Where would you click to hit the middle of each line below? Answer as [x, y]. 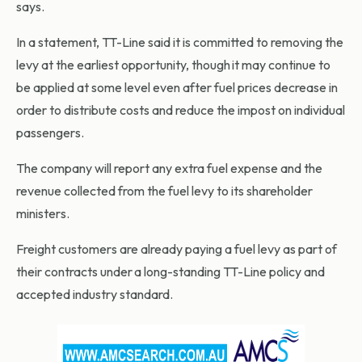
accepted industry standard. [95, 295]
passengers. [50, 133]
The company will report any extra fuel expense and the [169, 168]
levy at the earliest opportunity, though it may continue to [173, 65]
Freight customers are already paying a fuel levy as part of [177, 249]
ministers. [43, 214]
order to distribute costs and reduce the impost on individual [181, 110]
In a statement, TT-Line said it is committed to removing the [180, 42]
